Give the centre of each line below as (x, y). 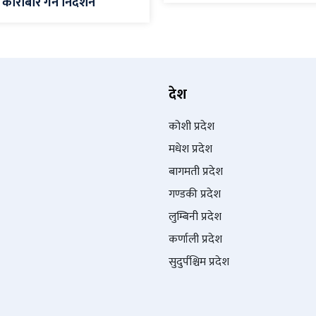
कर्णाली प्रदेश (195, 240)
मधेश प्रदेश (190, 150)
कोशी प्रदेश (192, 127)
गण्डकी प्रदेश (195, 195)
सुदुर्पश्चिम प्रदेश (199, 262)
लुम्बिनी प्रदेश (195, 217)
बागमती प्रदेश (196, 172)
